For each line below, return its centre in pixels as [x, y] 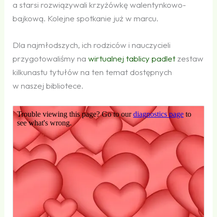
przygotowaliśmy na [51, 59]
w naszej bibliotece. [48, 86]
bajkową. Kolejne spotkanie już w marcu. [86, 18]
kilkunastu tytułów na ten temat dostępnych [93, 72]
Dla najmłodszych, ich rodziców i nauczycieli [92, 45]
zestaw [190, 59]
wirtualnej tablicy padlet [132, 59]
